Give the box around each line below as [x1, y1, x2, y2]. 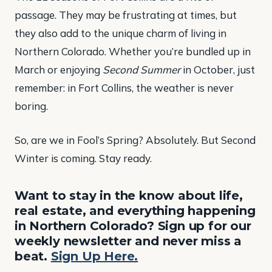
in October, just [180, 63, 255, 76]
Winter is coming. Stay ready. [15, 151, 152, 165]
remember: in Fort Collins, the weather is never [15, 81, 234, 95]
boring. [15, 100, 48, 113]
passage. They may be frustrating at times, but [15, 8, 237, 22]
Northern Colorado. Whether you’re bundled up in [15, 45, 251, 58]
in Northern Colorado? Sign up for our [15, 218, 251, 233]
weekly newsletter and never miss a [15, 233, 242, 248]
